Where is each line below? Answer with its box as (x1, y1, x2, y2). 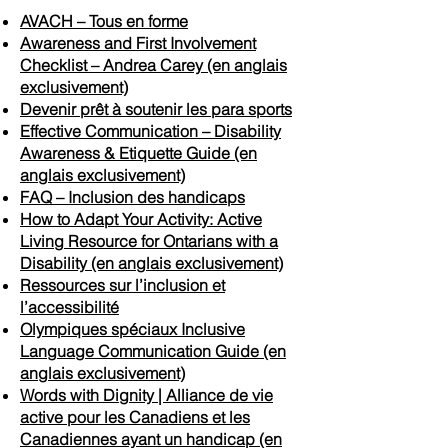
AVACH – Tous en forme (20, 11, 188, 31)
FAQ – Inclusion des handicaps (20, 187, 245, 207)
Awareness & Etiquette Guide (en (20, 143, 257, 163)
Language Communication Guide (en (20, 341, 286, 361)
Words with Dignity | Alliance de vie (20, 385, 273, 405)
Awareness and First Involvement (20, 33, 256, 53)
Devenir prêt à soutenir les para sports (20, 99, 292, 119)
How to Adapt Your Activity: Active (20, 209, 262, 229)
